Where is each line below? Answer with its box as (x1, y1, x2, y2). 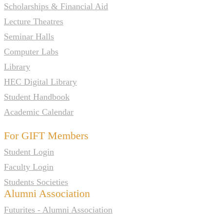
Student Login (4, 146, 54, 157)
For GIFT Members (4, 129, 89, 142)
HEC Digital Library (4, 76, 77, 87)
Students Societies (4, 177, 68, 187)
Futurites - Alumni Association (4, 204, 112, 215)
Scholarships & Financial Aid (4, 1, 108, 11)
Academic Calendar (4, 107, 73, 117)
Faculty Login (4, 162, 54, 172)
